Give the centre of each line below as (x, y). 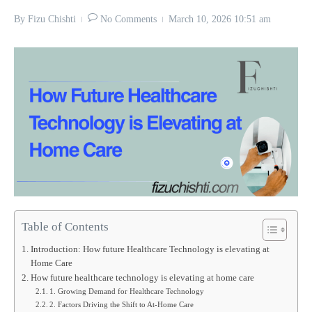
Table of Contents (65, 226)
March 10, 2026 (201, 19)
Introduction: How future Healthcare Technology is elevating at (150, 249)
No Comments (128, 19)
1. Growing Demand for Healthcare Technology (127, 291)
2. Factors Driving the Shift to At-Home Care (122, 304)
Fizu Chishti (52, 19)
